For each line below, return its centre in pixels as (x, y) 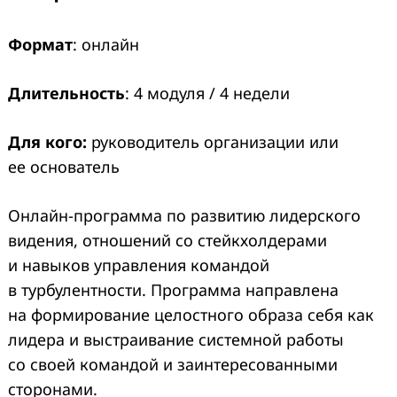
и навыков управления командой (139, 265)
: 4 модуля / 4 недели (207, 93)
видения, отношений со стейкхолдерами (167, 241)
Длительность (66, 93)
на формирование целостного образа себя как (191, 315)
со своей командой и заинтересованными (173, 365)
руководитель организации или (213, 142)
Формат (40, 45)
